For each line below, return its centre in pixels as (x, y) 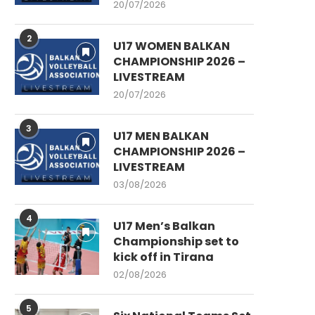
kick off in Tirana (163, 257)
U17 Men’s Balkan (164, 226)
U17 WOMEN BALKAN (172, 46)
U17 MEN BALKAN (161, 136)
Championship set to (176, 241)
